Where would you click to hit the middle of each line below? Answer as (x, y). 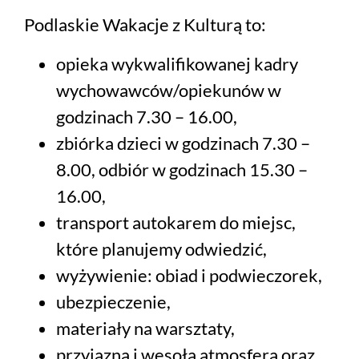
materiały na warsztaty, (145, 329)
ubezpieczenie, (113, 302)
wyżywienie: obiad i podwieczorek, (189, 276)
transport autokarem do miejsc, (176, 223)
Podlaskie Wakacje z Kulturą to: (145, 25)
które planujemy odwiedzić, (161, 249)
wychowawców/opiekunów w (169, 91)
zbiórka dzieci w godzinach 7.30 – (183, 143)
